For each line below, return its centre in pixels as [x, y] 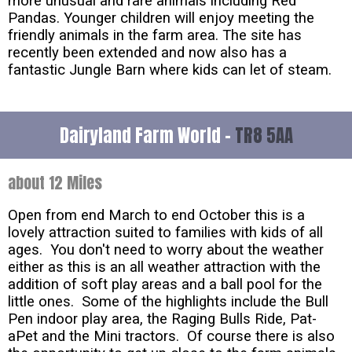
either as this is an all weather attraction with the [164, 268]
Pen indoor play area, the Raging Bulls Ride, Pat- [162, 319]
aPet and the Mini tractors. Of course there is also [171, 337]
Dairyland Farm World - [147, 136]
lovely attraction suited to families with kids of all [165, 233]
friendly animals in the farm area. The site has [155, 36]
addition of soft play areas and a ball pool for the [165, 285]
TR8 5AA [264, 136]
